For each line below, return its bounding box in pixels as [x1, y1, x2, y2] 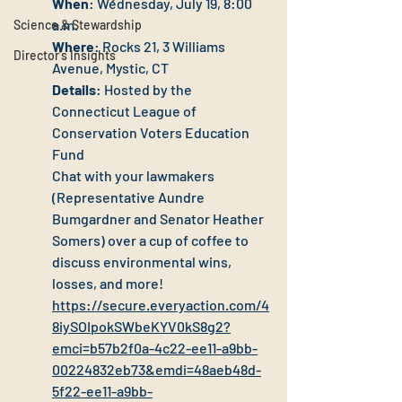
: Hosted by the [96, 80, 195, 98]
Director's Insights [13, 47, 116, 63]
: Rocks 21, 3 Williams [94, 37, 228, 55]
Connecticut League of [52, 101, 199, 119]
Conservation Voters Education [52, 123, 252, 141]
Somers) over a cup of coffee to [52, 231, 251, 249]
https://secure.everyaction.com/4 [52, 295, 269, 313]
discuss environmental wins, [52, 252, 234, 270]
